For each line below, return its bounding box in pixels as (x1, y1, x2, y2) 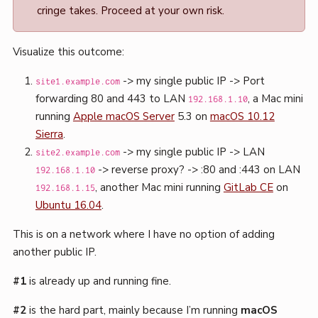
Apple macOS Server (72, 109, 175, 124)
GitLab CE (223, 180, 273, 195)
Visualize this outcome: (12, 45, 124, 60)
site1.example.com (35, 77, 120, 87)
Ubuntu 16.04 (35, 198, 102, 213)
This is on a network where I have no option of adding (12, 227, 275, 242)
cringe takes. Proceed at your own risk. (36, 4, 224, 18)
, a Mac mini (247, 92, 303, 106)
